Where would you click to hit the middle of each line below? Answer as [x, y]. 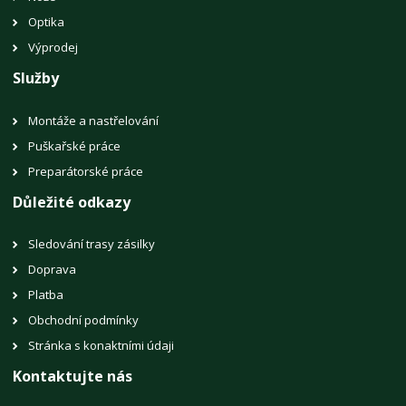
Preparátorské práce [86, 171]
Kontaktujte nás [73, 376]
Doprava [53, 269]
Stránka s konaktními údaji [101, 345]
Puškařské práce [75, 145]
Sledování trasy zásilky [92, 243]
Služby [36, 78]
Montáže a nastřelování [94, 120]
